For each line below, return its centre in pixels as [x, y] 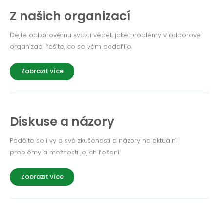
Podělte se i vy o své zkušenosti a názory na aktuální [93, 141]
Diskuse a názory [62, 121]
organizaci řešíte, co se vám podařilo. [71, 47]
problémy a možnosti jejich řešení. [65, 152]
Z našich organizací [70, 16]
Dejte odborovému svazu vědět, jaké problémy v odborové [105, 35]
